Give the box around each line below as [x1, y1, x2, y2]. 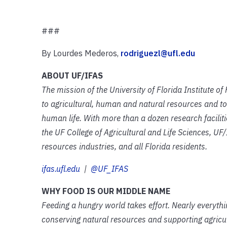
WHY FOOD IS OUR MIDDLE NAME [41, 185, 170, 196]
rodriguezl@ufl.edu [120, 48, 195, 58]
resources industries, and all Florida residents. [41, 141, 207, 152]
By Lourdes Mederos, [41, 48, 121, 58]
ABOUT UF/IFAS [41, 70, 103, 81]
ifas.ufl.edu [41, 163, 80, 174]
